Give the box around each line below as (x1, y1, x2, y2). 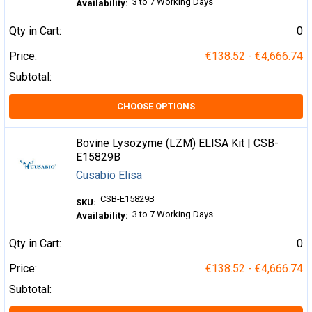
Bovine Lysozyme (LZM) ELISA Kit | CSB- (76, 136, 279, 150)
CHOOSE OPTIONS (117, 101, 195, 112)
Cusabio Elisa (76, 169, 143, 182)
